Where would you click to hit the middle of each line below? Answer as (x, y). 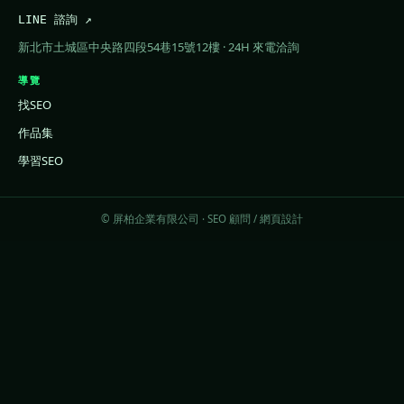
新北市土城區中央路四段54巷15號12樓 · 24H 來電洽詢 (159, 46)
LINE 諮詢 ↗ (55, 19)
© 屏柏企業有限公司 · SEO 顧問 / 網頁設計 (202, 218)
